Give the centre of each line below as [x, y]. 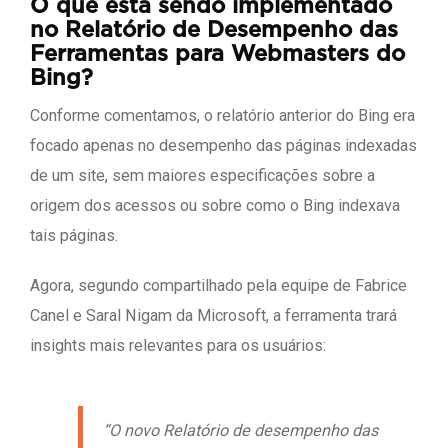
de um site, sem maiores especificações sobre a [202, 175]
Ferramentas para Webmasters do [217, 54]
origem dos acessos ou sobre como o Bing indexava [215, 205]
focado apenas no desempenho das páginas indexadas [223, 145]
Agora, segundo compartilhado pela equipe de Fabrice [218, 285]
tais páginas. [74, 235]
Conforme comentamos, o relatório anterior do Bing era [222, 115]
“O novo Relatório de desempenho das [240, 430]
